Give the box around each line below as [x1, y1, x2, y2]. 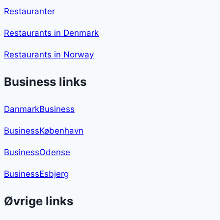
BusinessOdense [4, 147, 70, 158]
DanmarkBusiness [4, 104, 75, 114]
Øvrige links [4, 194, 73, 209]
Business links [4, 75, 86, 89]
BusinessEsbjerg [4, 169, 69, 179]
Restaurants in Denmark [4, 28, 99, 38]
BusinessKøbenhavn [4, 126, 83, 136]
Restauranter [4, 6, 55, 17]
